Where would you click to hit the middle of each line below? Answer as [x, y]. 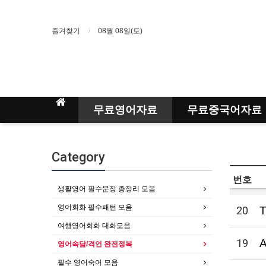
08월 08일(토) [120, 31]
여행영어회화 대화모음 [94, 226]
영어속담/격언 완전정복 [95, 244]
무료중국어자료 [224, 110]
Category [78, 157]
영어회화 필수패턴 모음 [95, 207]
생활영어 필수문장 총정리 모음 [107, 189]
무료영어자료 [125, 110]
